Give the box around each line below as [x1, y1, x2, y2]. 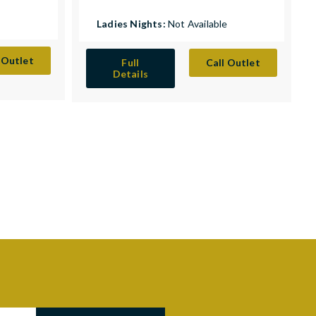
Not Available [168, 18, 228, 30]
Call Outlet [205, 56, 260, 69]
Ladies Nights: [97, 18, 168, 30]
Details [112, 68, 148, 80]
